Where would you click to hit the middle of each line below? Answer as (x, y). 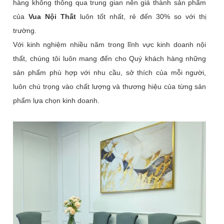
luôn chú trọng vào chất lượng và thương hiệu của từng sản (110, 86)
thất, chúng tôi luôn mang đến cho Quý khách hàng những (110, 58)
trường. (25, 30)
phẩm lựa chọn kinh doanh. (56, 100)
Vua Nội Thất (52, 16)
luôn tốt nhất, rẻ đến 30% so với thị (141, 16)
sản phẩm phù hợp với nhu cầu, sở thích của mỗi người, (110, 72)
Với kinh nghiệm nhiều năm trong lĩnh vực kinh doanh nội (110, 44)
